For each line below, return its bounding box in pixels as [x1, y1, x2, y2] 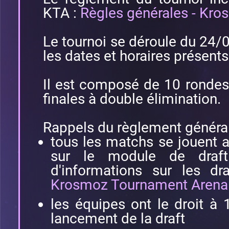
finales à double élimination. [43, 90, 221, 107]
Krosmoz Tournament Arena [51, 176, 228, 193]
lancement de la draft [51, 210, 185, 227]
